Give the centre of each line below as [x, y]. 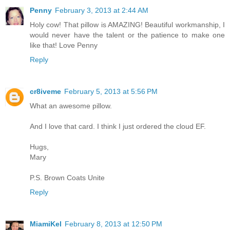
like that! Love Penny [64, 45]
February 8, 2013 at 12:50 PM [113, 224]
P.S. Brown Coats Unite [67, 177]
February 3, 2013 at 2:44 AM [102, 10]
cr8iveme [45, 91]
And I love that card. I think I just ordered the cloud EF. [118, 126]
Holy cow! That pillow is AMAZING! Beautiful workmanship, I [127, 24]
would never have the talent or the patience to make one [127, 35]
